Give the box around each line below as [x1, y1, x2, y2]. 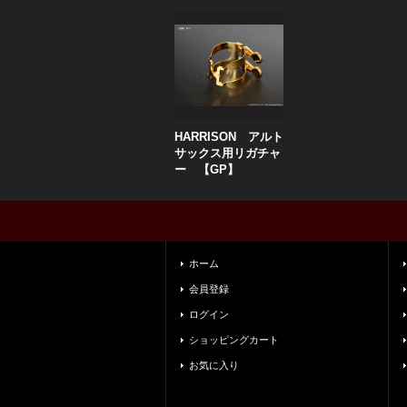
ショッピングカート [189, 334, 279, 345]
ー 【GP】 [174, 163, 239, 176]
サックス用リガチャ [174, 146, 281, 160]
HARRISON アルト [174, 130, 283, 144]
